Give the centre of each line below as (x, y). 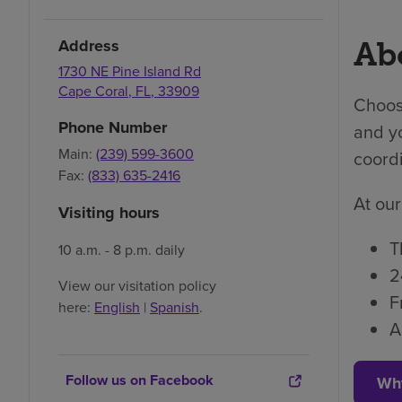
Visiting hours (109, 213)
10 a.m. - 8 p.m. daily (122, 250)
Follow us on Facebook (140, 380)
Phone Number (113, 128)
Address (89, 46)
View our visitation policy (137, 286)
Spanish (175, 308)
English (117, 308)
